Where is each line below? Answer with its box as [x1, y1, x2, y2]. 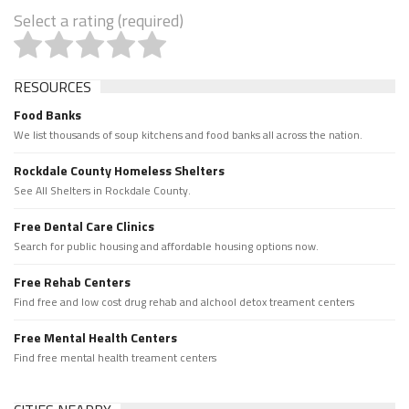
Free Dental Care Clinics [14, 215, 154, 236]
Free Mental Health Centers [14, 327, 177, 347]
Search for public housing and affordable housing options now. [14, 236, 319, 255]
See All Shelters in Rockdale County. [14, 181, 191, 199]
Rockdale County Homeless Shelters [14, 160, 225, 180]
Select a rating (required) [14, 7, 184, 33]
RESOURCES [14, 75, 91, 98]
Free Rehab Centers [14, 271, 131, 291]
